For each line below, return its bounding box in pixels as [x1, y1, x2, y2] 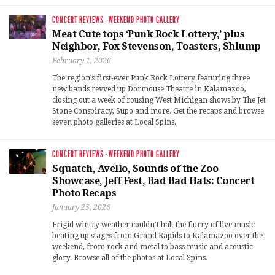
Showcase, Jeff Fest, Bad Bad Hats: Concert [52, 175, 254, 187]
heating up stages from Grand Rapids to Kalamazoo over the [52, 231, 263, 241]
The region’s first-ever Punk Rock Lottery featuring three [52, 74, 250, 83]
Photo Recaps [52, 187, 116, 199]
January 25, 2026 [52, 203, 110, 212]
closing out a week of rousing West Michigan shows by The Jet [52, 96, 266, 105]
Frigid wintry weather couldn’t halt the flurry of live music [52, 220, 255, 230]
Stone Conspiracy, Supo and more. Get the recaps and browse [52, 107, 264, 116]
